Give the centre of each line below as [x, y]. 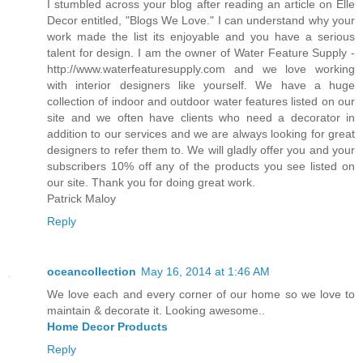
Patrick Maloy [81, 199]
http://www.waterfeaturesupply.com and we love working [201, 69]
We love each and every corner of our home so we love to [201, 295]
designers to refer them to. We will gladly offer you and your [201, 150]
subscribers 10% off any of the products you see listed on [201, 167]
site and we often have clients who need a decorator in [201, 118]
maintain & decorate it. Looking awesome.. [156, 311]
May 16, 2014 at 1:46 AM [205, 272]
